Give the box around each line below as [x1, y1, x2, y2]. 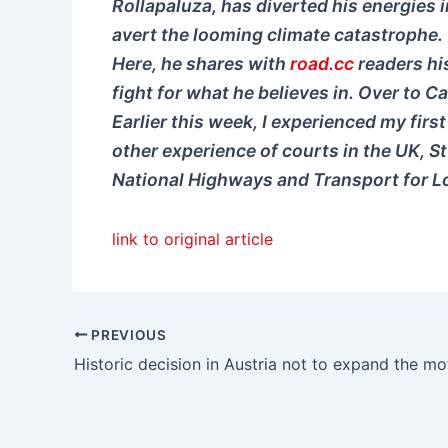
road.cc [290, 53, 354, 75]
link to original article [112, 229, 273, 250]
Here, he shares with [112, 53, 290, 75]
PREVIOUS [87, 326, 167, 343]
